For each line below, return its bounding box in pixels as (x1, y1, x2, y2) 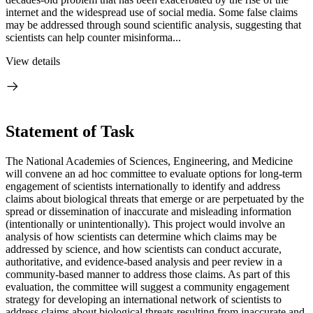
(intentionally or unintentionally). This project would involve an (6, 217, 285, 230)
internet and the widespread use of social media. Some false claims (6, 6, 298, 18)
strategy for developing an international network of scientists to (6, 293, 282, 305)
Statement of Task (6, 122, 134, 140)
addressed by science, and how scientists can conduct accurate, (6, 242, 282, 255)
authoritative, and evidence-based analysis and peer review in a (6, 255, 282, 268)
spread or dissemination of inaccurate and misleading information (6, 205, 291, 217)
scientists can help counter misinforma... (6, 31, 181, 43)
